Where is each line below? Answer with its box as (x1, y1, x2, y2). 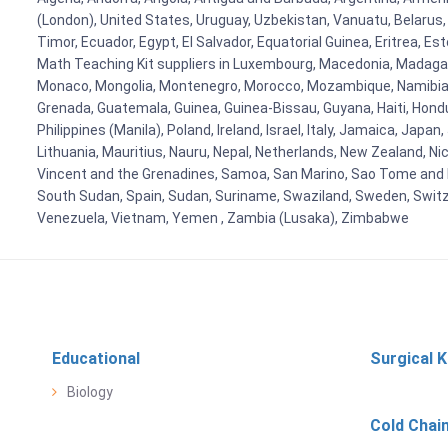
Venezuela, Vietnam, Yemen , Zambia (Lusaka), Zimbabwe (37, 209, 409, 226)
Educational (52, 348, 140, 368)
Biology (67, 383, 113, 400)
